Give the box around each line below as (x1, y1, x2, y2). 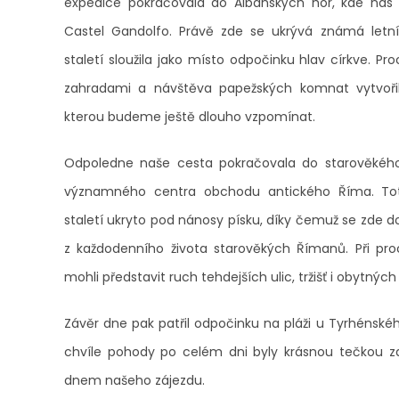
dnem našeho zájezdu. (64, 371, 205, 389)
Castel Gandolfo (64, 22, 170, 40)
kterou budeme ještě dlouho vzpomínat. (64, 108, 315, 126)
